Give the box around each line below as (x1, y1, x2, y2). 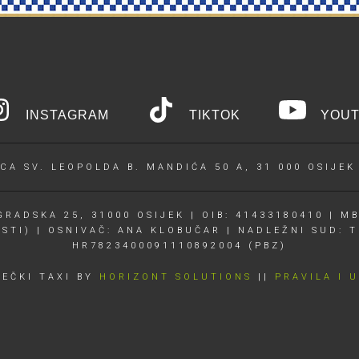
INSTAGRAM (21, 108, 109, 122)
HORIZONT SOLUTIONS (99, 272, 252, 282)
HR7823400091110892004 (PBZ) (72, 240, 287, 251)
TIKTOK (184, 108, 240, 122)
